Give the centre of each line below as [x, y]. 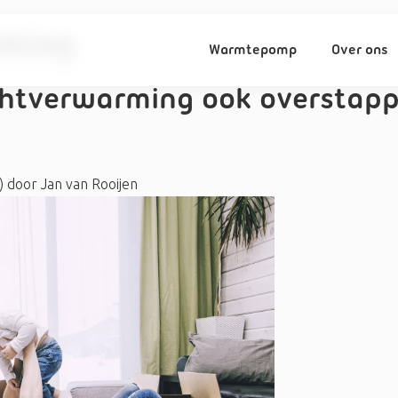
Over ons [359, 50]
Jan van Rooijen [88, 184]
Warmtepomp [253, 50]
